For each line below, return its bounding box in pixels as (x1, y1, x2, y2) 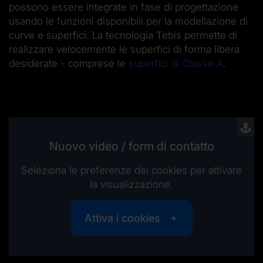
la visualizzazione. (90, 178, 173, 190)
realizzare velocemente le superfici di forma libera (9, 43, 240, 56)
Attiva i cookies (85, 211, 160, 224)
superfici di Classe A (129, 58, 223, 70)
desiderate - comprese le (9, 58, 129, 70)
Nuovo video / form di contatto (49, 139, 214, 153)
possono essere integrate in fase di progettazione (9, 1, 238, 14)
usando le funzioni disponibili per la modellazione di (9, 15, 248, 28)
